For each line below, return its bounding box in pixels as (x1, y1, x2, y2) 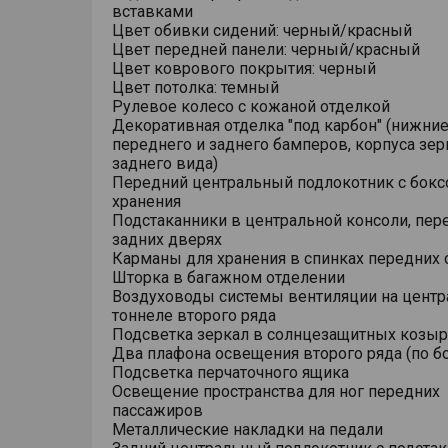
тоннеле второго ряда (112, 306, 276, 325)
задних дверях (112, 230, 222, 249)
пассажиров (112, 401, 203, 420)
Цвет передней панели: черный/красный (112, 40, 420, 59)
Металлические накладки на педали (112, 420, 383, 439)
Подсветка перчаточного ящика (112, 363, 349, 382)
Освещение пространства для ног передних (112, 382, 440, 401)
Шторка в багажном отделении (112, 268, 345, 287)
